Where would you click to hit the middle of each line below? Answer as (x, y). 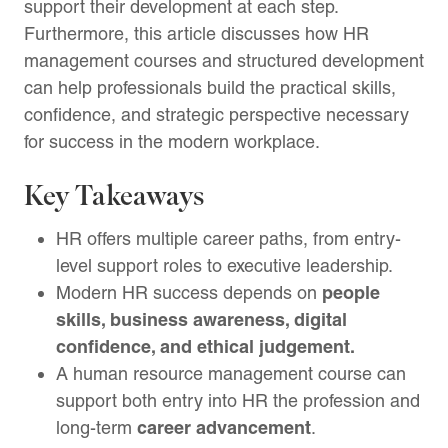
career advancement (224, 427)
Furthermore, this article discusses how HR (196, 33)
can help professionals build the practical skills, (210, 87)
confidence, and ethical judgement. (205, 346)
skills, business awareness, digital (201, 319)
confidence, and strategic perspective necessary (216, 114)
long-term (96, 427)
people (351, 292)
